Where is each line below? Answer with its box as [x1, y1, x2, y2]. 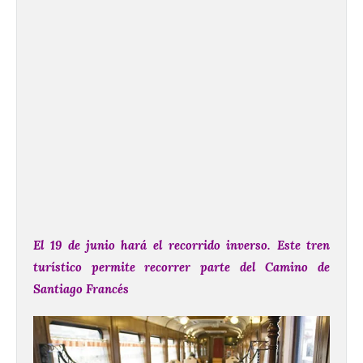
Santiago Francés [33, 281, 129, 297]
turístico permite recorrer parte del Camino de [33, 259, 330, 275]
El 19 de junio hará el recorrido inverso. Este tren [33, 237, 330, 254]
